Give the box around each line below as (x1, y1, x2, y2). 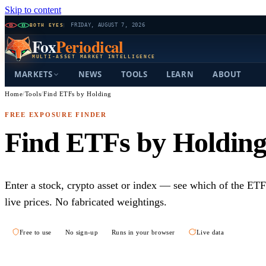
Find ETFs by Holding (43, 90, 112, 98)
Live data (197, 228, 224, 236)
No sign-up (65, 228, 98, 236)
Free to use (20, 228, 52, 236)
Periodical (56, 34, 123, 58)
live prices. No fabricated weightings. (5, 196, 167, 208)
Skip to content (5, 5, 61, 15)
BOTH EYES (30, 22, 64, 28)
